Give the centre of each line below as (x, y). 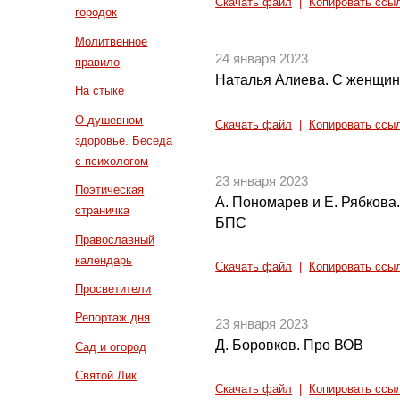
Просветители (113, 288)
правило (98, 62)
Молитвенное (112, 41)
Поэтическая (110, 190)
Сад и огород (111, 346)
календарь (104, 260)
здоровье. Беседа (124, 140)
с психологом (112, 161)
